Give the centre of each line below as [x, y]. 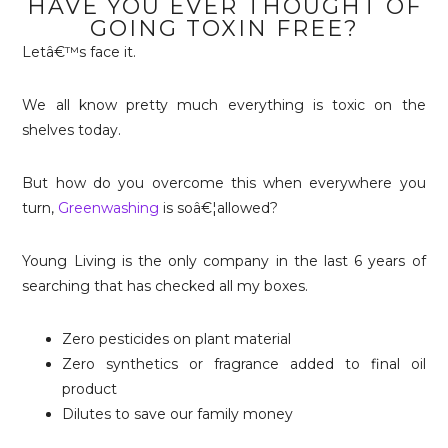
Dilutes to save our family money [178, 414]
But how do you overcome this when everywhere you [224, 183]
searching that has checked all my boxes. [165, 286]
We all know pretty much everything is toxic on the [224, 105]
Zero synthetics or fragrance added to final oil [244, 364]
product [90, 389]
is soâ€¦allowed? [219, 208]
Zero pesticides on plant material [177, 339]
